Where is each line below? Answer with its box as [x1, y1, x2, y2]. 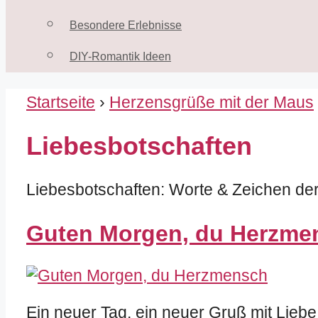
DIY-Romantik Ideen [70, 50, 171, 62]
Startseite [26, 92, 95, 111]
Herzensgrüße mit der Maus [109, 92, 314, 111]
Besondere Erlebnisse [70, 18, 182, 31]
